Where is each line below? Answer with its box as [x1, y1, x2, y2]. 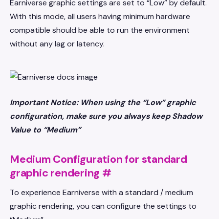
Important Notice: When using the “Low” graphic [10, 97, 196, 108]
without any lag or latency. [10, 39, 105, 49]
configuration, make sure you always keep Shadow [10, 111, 202, 121]
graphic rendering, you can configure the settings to [10, 201, 197, 211]
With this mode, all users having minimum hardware [10, 11, 190, 22]
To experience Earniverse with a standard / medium [10, 187, 193, 197]
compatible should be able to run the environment [10, 25, 190, 35]
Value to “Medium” [10, 125, 81, 135]
